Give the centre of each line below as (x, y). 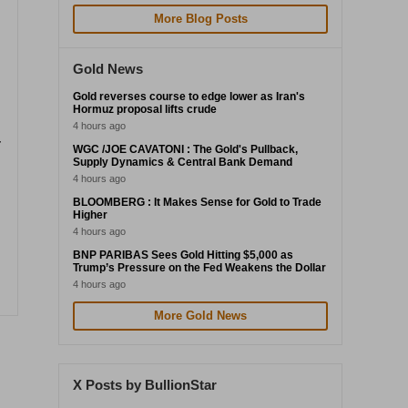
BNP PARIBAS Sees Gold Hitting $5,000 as (183, 255)
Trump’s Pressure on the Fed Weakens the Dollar (199, 268)
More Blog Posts (200, 19)
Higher (90, 215)
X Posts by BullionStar (145, 385)
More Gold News (200, 316)
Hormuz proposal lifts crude (145, 109)
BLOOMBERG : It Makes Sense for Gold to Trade (197, 202)
